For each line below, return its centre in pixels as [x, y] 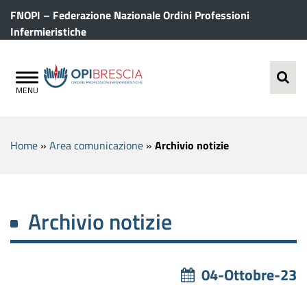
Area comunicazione [96, 145]
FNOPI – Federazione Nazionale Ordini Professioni [130, 15]
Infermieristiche [48, 32]
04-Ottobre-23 [249, 274]
